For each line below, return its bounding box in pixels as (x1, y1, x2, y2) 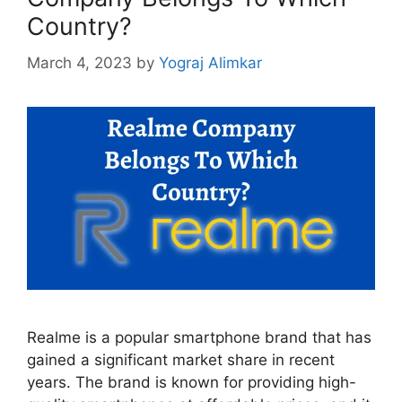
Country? (27, 12, 132, 41)
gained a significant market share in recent (27, 350, 335, 369)
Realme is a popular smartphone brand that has (27, 328, 371, 346)
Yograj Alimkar (159, 53, 262, 72)
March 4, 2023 (27, 53, 132, 72)
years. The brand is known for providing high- (27, 372, 356, 391)
